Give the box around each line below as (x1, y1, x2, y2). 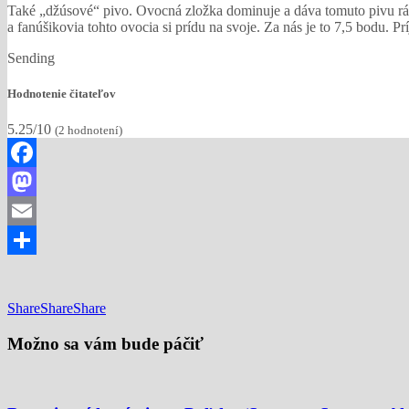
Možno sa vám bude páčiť (7, 333, 204, 353)
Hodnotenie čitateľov (7, 86, 116, 100)
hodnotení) (65, 123, 122, 138)
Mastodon (7, 203, 65, 219)
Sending (7, 49, 55, 66)
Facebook (7, 173, 64, 190)
